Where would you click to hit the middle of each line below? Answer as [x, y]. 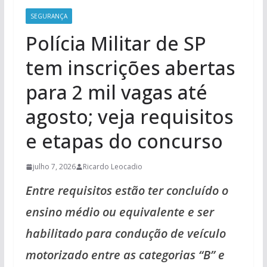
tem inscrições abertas [130, 68]
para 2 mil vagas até [116, 92]
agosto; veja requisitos [129, 117]
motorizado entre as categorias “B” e [125, 255]
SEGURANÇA [49, 16]
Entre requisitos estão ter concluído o [127, 190]
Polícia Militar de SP [116, 43]
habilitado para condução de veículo [125, 233]
